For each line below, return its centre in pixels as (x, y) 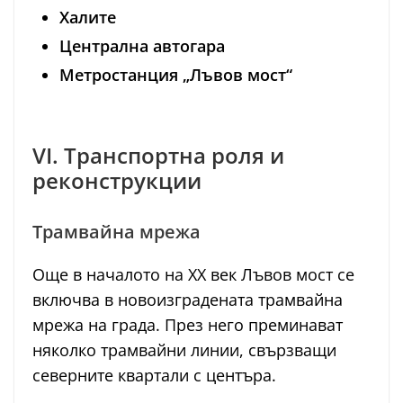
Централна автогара (142, 45)
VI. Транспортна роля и (158, 155)
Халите (88, 17)
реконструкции (117, 180)
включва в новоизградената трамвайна (188, 299)
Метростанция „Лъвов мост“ (176, 74)
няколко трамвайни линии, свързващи (184, 349)
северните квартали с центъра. (154, 375)
